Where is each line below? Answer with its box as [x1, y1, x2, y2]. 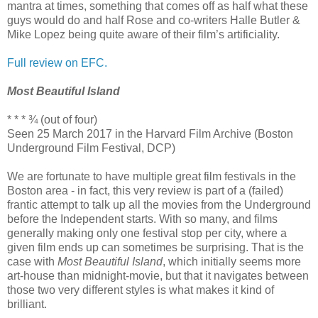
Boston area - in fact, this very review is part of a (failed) [7, 184, 283, 197]
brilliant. [7, 297, 47, 310]
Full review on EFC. [7, 56, 107, 69]
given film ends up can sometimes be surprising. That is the [7, 241, 304, 253]
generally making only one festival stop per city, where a [7, 226, 287, 239]
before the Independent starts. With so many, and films [7, 212, 278, 225]
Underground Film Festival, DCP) [7, 141, 175, 154]
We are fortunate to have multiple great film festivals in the [7, 170, 296, 182]
